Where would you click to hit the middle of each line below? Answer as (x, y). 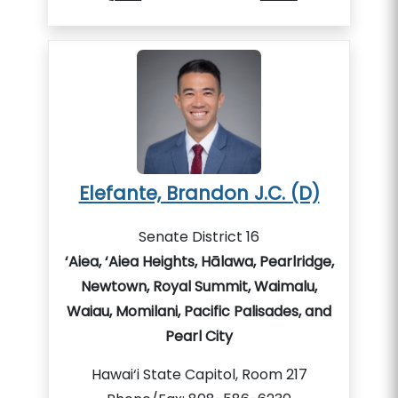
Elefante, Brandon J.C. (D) (199, 193)
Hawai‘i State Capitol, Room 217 (199, 374)
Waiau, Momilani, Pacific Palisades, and (199, 311)
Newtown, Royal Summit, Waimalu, (199, 287)
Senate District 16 (199, 237)
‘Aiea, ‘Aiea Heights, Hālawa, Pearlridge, (199, 262)
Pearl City (199, 336)
